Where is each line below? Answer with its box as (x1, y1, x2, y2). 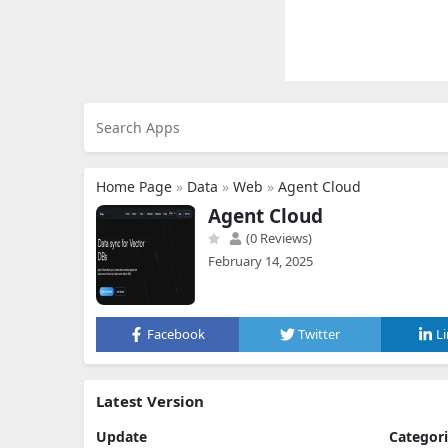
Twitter (298, 325, 340, 343)
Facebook (147, 325, 206, 343)
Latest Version (96, 391, 204, 411)
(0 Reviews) (243, 229, 312, 247)
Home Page (96, 177, 172, 196)
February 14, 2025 (208, 252, 313, 270)
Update (96, 427, 147, 446)
